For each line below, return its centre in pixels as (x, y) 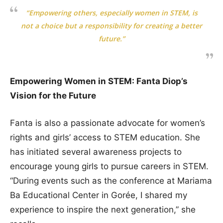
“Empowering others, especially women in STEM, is (111, 12)
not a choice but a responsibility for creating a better (111, 25)
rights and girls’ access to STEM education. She (105, 137)
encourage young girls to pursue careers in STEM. (109, 166)
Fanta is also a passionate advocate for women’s (108, 123)
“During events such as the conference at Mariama (111, 180)
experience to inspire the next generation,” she (103, 209)
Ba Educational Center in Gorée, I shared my (99, 195)
